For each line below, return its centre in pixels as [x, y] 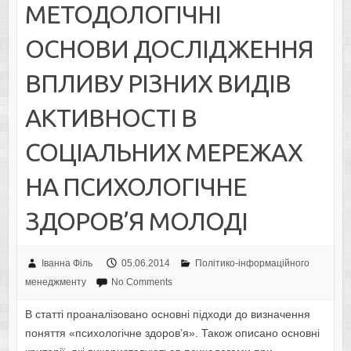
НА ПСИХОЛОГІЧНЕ [136, 187]
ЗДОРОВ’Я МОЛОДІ [136, 221]
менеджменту [55, 282]
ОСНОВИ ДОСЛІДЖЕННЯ [169, 49]
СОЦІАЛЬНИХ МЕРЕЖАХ [163, 152]
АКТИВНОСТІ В [110, 118]
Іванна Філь [67, 264]
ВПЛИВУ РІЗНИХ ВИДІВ [157, 83]
